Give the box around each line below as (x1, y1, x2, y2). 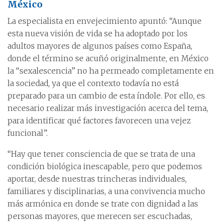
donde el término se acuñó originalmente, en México (7, 54, 209, 63)
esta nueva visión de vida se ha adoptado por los (7, 29, 188, 38)
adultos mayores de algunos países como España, (7, 41, 192, 51)
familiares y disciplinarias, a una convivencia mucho (7, 187, 205, 196)
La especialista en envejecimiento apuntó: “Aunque (7, 16, 202, 26)
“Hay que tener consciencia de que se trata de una (7, 149, 195, 159)
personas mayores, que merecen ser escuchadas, (7, 212, 192, 221)
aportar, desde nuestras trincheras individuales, (7, 174, 187, 184)
